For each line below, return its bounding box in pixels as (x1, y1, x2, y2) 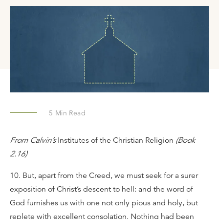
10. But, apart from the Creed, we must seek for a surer (10, 170, 198, 180)
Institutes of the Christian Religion (56, 135, 175, 145)
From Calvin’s (10, 135, 56, 145)
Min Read (53, 108, 86, 117)
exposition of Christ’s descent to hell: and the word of (10, 184, 193, 194)
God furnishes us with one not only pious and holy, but (10, 197, 198, 208)
